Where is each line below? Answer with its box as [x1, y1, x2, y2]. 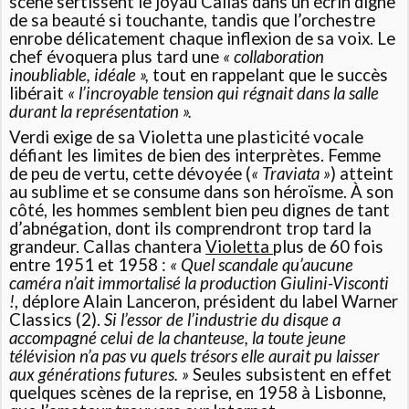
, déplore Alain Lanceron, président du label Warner [15, 291, 399, 312]
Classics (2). [9, 309, 105, 330]
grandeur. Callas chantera [9, 236, 206, 257]
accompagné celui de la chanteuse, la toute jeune [9, 328, 347, 349]
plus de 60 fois [273, 236, 384, 257]
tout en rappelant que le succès [149, 65, 389, 86]
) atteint [330, 163, 394, 184]
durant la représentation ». [9, 101, 193, 122]
